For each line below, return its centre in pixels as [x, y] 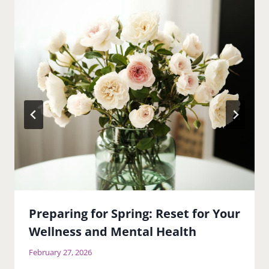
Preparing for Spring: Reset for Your [134, 213]
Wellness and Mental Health [113, 231]
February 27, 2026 [60, 252]
